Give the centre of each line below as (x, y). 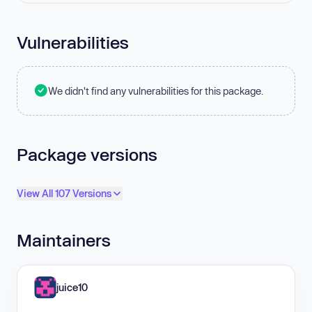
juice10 (72, 287)
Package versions (87, 154)
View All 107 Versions (64, 194)
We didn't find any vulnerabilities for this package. (156, 91)
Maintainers (64, 240)
